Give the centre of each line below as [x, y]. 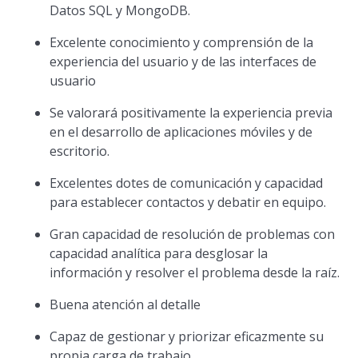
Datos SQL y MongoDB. [120, 10]
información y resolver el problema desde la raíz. [195, 272]
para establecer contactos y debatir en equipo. [188, 202]
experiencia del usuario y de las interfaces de [183, 62]
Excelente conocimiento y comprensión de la [182, 42]
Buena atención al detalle [125, 304]
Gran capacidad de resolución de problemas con [193, 234]
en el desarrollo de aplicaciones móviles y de [181, 132]
